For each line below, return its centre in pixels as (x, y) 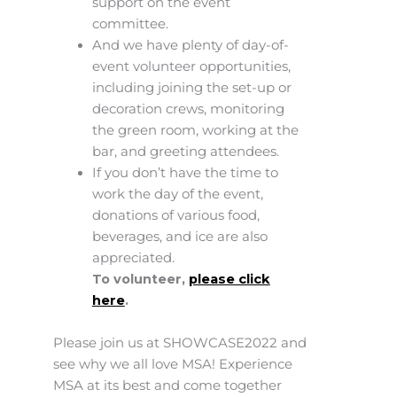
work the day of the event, (177, 195)
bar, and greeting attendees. (185, 152)
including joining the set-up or (191, 88)
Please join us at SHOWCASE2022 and (180, 343)
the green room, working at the (195, 131)
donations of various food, (175, 216)
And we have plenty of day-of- (190, 46)
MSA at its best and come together (167, 385)
